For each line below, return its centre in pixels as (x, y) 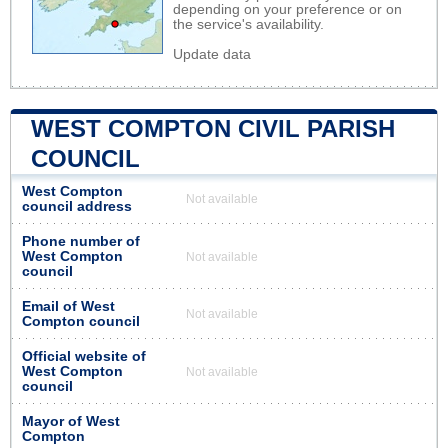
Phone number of (81, 241)
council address (77, 206)
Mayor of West (71, 421)
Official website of (84, 356)
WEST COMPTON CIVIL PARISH (213, 128)
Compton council (81, 321)
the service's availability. (248, 24)
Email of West (68, 306)
